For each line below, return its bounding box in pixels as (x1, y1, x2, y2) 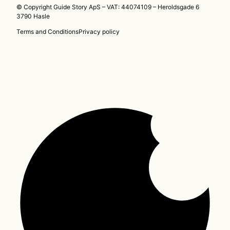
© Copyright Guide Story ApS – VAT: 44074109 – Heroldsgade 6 (16, 3, 199, 11)
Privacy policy (79, 28, 120, 36)
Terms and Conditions (16, 28, 79, 36)
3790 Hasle (16, 12, 50, 21)
